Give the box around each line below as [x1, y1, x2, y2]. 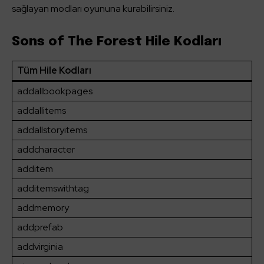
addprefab [17, 221, 63, 234]
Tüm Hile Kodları [17, 64, 91, 77]
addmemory [17, 202, 69, 214]
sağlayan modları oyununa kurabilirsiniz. [12, 2, 174, 15]
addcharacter [17, 143, 75, 156]
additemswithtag [17, 182, 89, 195]
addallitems [17, 104, 66, 117]
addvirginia [17, 240, 63, 253]
